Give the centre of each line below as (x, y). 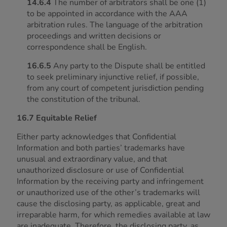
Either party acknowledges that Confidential (97, 137)
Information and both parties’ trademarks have (101, 148)
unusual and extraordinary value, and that (92, 159)
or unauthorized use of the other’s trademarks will (108, 193)
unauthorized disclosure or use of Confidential (100, 170)
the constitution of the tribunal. (84, 99)
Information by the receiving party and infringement (110, 181)
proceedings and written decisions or (94, 36)
